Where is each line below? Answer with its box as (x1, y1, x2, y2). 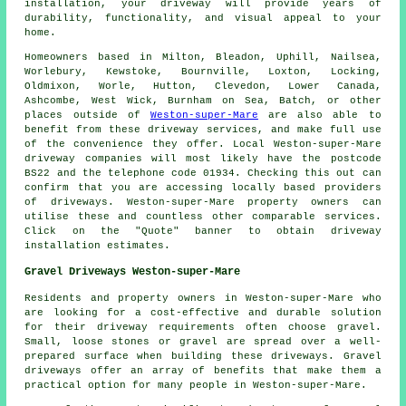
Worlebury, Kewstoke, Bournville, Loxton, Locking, (24, 65, 382, 77)
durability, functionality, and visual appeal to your (24, 12, 382, 24)
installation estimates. (24, 239, 171, 251)
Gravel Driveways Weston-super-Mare (24, 265, 241, 278)
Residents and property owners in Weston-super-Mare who (24, 292, 382, 304)
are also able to (257, 109, 382, 121)
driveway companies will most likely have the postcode (24, 152, 382, 164)
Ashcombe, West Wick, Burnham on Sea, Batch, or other (24, 94, 382, 106)
